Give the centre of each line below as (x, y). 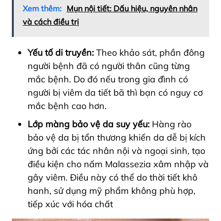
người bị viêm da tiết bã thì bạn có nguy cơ (115, 92)
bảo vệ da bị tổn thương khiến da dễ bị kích (117, 137)
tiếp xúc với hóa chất (70, 204)
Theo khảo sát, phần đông (149, 52)
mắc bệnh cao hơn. (67, 106)
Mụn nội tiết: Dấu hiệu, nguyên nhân (132, 8)
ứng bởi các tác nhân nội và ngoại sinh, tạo (116, 150)
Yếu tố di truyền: (61, 52)
